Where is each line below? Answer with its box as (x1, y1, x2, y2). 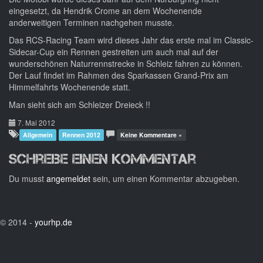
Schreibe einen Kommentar (9, 151, 196, 167)
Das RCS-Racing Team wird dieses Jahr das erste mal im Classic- (9, 34, 254, 46)
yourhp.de (35, 216, 72, 228)
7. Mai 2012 (16, 117, 55, 127)
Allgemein (23, 130, 53, 139)
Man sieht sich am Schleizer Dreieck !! (9, 99, 150, 110)
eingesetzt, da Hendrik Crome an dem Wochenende (9, 5, 202, 16)
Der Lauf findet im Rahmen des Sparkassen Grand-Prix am (9, 69, 228, 81)
